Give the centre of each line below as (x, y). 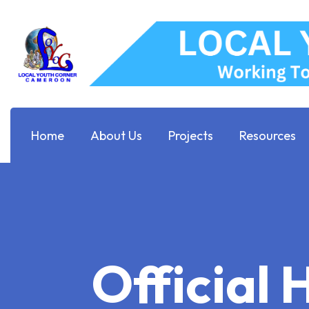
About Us (116, 136)
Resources (268, 136)
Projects (191, 136)
